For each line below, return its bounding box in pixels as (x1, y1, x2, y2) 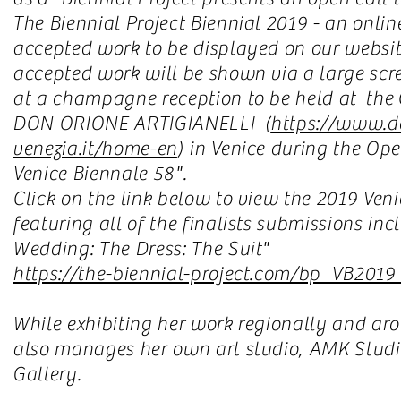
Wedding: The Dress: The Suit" (13, 237, 270, 260)
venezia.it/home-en (13, 137, 177, 160)
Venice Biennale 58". (13, 162, 191, 185)
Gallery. (13, 363, 81, 386)
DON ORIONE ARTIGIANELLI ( (13, 112, 271, 135)
